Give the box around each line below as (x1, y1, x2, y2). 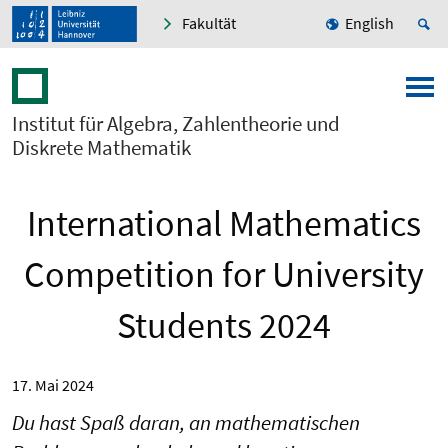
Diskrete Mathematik (12, 134, 191, 162)
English (345, 13, 394, 34)
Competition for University (24, 252, 424, 298)
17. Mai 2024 (12, 375, 94, 396)
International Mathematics (27, 201, 421, 247)
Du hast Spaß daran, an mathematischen (12, 409, 360, 437)
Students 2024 (117, 303, 331, 349)
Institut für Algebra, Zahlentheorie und (12, 110, 340, 138)
